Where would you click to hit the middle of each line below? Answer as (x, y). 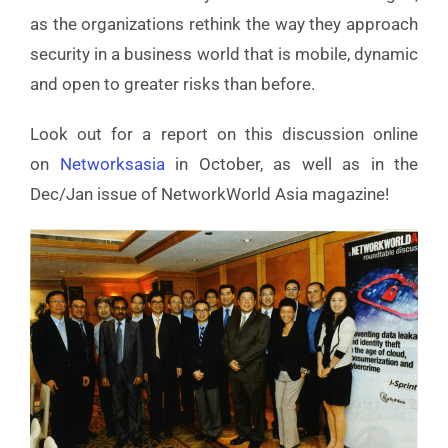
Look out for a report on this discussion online (224, 134)
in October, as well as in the (291, 164)
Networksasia (112, 164)
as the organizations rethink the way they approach (224, 24)
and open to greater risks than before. (172, 84)
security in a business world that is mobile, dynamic (224, 54)
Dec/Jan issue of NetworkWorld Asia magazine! (209, 194)
